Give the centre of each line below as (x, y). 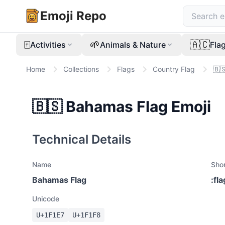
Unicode (46, 199)
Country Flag (174, 69)
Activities (48, 45)
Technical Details (82, 139)
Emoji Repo (73, 16)
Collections (81, 69)
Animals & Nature (133, 45)
